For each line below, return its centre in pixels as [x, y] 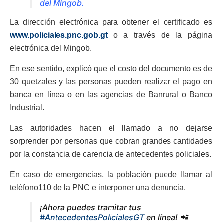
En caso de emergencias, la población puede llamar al [111, 174]
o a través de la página [160, 35]
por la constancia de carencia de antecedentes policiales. [111, 154]
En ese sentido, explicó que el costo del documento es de [111, 68]
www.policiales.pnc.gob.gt [59, 35]
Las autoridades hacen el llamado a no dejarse [111, 128]
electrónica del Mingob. [51, 48]
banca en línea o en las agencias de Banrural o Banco [111, 94]
